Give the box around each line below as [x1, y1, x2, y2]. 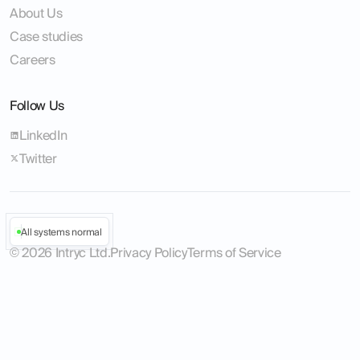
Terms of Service [186, 245, 281, 260]
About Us [10, 5, 63, 20]
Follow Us [10, 97, 65, 112]
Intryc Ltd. [55, 245, 111, 260]
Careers [10, 51, 55, 67]
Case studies [10, 28, 84, 43]
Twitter [19, 150, 57, 166]
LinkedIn [19, 127, 67, 142]
